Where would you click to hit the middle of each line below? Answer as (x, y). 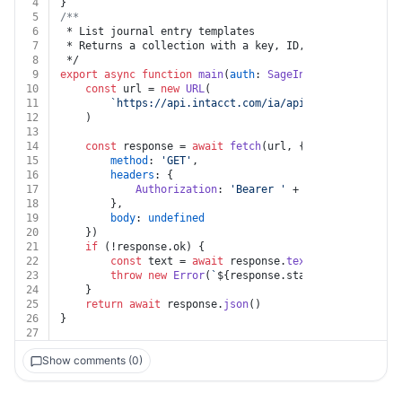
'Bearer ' (258, 189)
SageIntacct (302, 74)
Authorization (176, 189)
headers (132, 175)
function (167, 74)
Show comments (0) (92, 360)
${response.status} (274, 275)
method (129, 161)
